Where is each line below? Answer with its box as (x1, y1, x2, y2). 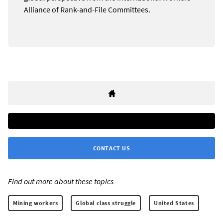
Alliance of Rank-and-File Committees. (24, 4, 150, 15)
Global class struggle (76, 199, 136, 207)
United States (154, 199, 194, 207)
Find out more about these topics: (8, 176, 115, 187)
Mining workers (13, 199, 58, 207)
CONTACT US (93, 144, 130, 152)
